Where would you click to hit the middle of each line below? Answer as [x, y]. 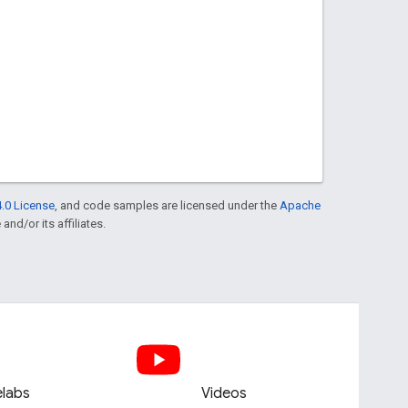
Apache [300, 205]
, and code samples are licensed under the [167, 205]
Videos [224, 393]
